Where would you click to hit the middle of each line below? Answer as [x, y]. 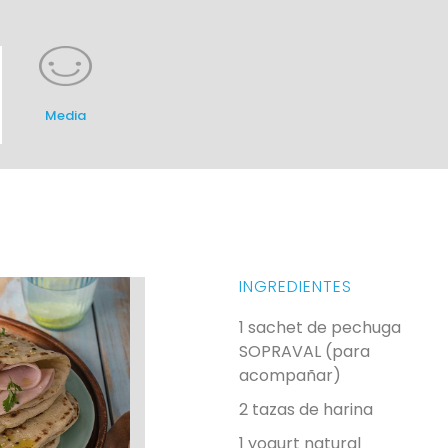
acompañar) [289, 375]
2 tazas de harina [305, 409]
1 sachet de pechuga [319, 327]
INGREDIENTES [295, 286]
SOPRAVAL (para [304, 351]
